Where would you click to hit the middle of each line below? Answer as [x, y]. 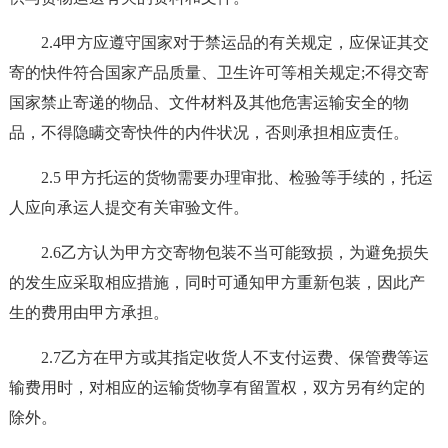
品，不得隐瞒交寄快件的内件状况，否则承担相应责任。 [208, 132]
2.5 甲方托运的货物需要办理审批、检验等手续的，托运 [236, 177]
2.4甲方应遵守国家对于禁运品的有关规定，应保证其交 [234, 42]
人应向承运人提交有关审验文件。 [128, 207]
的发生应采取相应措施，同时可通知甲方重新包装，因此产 [216, 282]
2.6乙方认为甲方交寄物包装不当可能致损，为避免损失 [234, 252]
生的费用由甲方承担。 [88, 312]
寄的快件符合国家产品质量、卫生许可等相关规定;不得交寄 [218, 72]
